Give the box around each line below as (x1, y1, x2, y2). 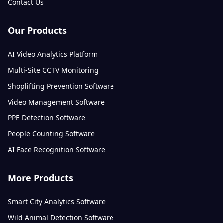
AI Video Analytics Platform (8, 49, 98, 59)
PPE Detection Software (8, 113, 85, 122)
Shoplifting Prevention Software (8, 81, 114, 91)
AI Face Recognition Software (8, 145, 105, 154)
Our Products (8, 24, 67, 36)
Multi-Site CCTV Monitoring (8, 65, 99, 75)
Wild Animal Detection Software (8, 213, 113, 222)
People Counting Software (8, 129, 95, 138)
